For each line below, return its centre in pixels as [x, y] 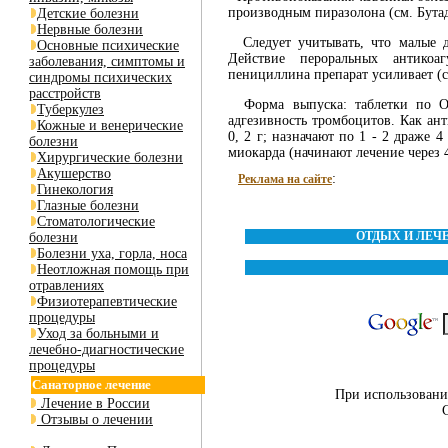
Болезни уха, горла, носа [112, 253]
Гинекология [75, 189]
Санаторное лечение [91, 384]
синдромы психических [100, 77]
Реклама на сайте [285, 179]
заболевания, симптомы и [107, 61]
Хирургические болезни [110, 157]
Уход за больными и [98, 333]
